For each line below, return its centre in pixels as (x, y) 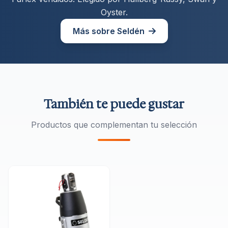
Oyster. (114, 12)
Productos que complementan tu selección (114, 125)
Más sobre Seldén (108, 31)
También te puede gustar (114, 104)
